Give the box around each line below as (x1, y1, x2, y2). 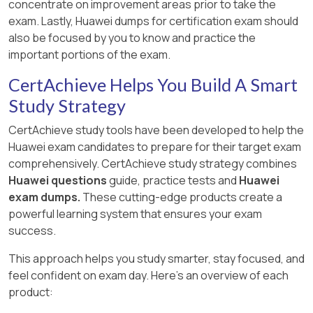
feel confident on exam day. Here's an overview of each (8, 267, 289, 283)
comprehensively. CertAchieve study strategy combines (8, 155, 297, 171)
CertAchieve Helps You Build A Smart (8, 73, 298, 95)
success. (8, 222, 56, 238)
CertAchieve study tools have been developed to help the (8, 122, 304, 138)
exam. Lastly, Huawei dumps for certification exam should (8, 13, 298, 29)
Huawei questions (8, 172, 107, 188)
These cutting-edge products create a (80, 189, 282, 205)
